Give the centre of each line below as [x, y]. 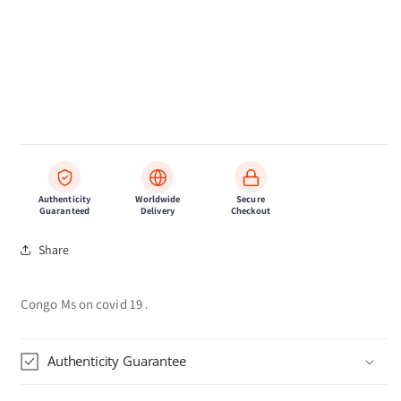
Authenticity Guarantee [117, 361]
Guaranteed [64, 211]
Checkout [251, 211]
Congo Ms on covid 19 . [85, 304]
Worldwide [158, 199]
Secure [251, 199]
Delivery [158, 211]
